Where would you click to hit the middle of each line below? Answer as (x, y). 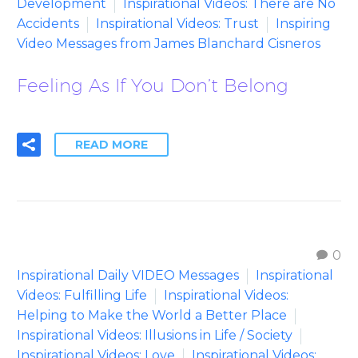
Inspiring (303, 24)
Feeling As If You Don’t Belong (153, 85)
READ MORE (111, 144)
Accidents (48, 24)
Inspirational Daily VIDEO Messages (128, 275)
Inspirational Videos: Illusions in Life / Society (155, 335)
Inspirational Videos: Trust (177, 24)
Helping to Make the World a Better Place (152, 315)
